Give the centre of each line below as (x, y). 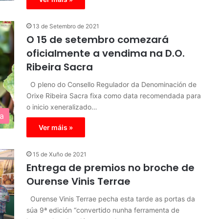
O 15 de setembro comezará (98, 40)
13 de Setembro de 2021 (66, 26)
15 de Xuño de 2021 (60, 154)
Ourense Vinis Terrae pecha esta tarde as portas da (111, 199)
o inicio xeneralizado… (62, 107)
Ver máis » (56, 127)
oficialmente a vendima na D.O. (106, 53)
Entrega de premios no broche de (110, 168)
